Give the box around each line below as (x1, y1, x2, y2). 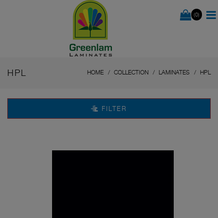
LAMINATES (159, 69, 190, 76)
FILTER (98, 105, 127, 112)
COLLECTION (114, 69, 148, 76)
